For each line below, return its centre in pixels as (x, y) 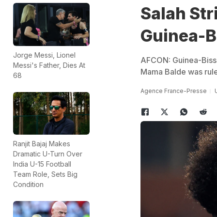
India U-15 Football (42, 164)
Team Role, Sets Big (45, 174)
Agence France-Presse (173, 91)
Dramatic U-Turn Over (48, 154)
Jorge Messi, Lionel (44, 55)
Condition (28, 185)
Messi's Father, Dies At (49, 65)
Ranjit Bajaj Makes (42, 144)
